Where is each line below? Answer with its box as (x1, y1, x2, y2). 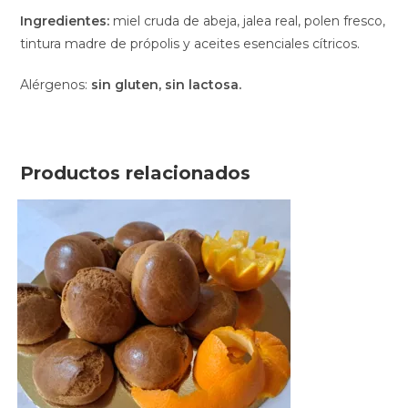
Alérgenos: (20, 76, 92, 94)
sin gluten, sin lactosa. (91, 76, 242, 94)
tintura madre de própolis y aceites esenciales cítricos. (20, 36, 361, 53)
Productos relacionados (20, 162, 251, 185)
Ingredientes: (20, 13, 114, 30)
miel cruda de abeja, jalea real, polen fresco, (113, 13, 386, 30)
